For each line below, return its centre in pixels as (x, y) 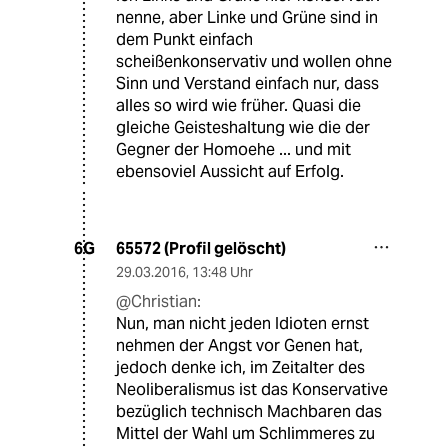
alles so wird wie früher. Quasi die (238, 105)
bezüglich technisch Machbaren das (249, 411)
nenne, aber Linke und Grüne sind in (247, 17)
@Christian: (158, 301)
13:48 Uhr (222, 271)
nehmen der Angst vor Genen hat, (239, 345)
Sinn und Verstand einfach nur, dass (247, 83)
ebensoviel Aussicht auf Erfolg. (230, 171)
